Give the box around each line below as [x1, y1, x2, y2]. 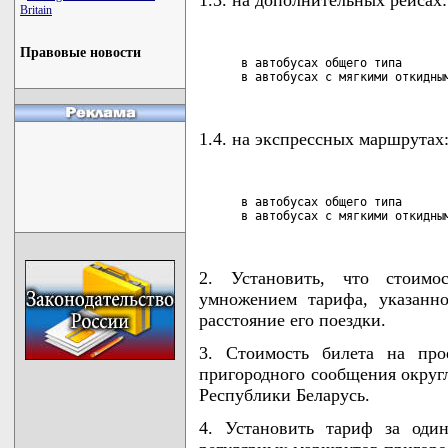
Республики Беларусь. [199, 385, 370, 405]
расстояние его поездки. [199, 310, 386, 330]
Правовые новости [20, 45, 141, 60]
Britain [20, 3, 52, 17]
